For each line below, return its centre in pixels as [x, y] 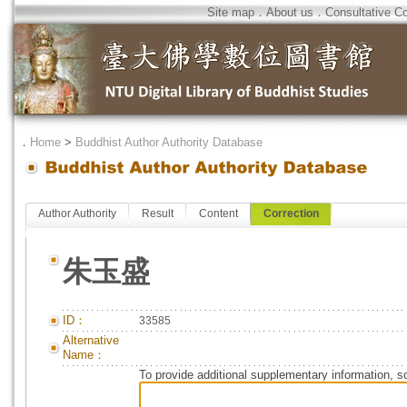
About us [290, 12]
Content [218, 213]
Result [158, 213]
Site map [231, 12]
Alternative [91, 340]
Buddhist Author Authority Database [169, 142]
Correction [291, 213]
